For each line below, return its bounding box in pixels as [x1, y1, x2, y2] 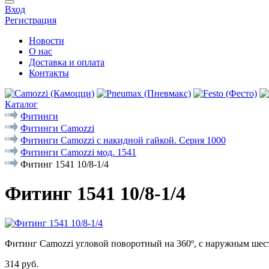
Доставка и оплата [29, 57, 104, 67]
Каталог [5, 99, 38, 109]
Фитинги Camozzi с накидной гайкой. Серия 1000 [20, 135, 226, 145]
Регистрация [5, 15, 56, 25]
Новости [29, 35, 64, 46]
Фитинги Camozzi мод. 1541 [20, 147, 136, 157]
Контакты [29, 68, 69, 78]
